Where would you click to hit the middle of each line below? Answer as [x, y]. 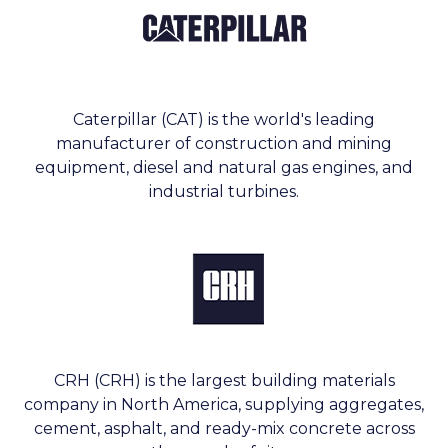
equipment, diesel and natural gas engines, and [224, 168]
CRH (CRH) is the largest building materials [224, 381]
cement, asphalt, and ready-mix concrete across [224, 429]
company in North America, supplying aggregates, [224, 405]
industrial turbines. [224, 192]
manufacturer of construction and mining [224, 144]
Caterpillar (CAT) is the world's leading [224, 120]
